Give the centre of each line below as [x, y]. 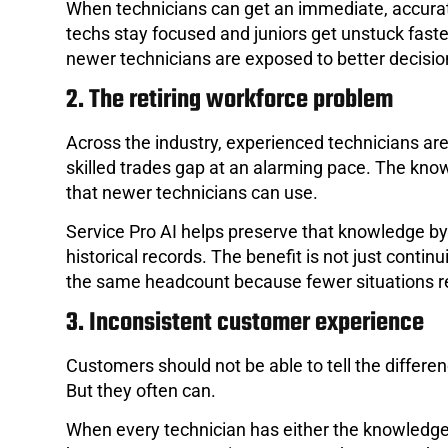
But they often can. [141, 390]
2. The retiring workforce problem [229, 99]
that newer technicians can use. [192, 192]
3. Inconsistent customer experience [245, 322]
